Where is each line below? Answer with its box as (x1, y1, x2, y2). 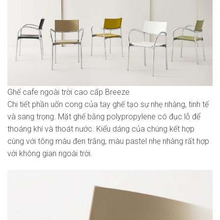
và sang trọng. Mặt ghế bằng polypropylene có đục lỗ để (7, 111, 200, 121)
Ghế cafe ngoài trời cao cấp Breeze (7, 87, 130, 97)
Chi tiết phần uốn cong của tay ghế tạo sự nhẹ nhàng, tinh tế (7, 99, 209, 109)
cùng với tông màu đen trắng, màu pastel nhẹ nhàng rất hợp (7, 136, 209, 146)
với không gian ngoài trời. (7, 148, 92, 158)
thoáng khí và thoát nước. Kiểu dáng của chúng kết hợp (7, 124, 194, 134)
